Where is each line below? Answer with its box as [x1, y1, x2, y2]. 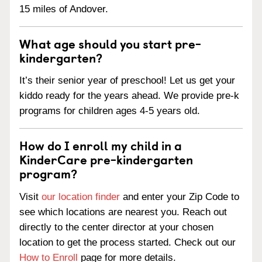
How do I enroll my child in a [19, 136, 182, 155]
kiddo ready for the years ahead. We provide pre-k [19, 90, 239, 102]
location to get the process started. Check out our [19, 237, 236, 248]
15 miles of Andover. [19, 3, 108, 15]
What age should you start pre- [19, 33, 201, 53]
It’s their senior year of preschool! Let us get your [19, 75, 235, 87]
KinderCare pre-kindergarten [19, 150, 193, 169]
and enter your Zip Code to [120, 191, 239, 202]
